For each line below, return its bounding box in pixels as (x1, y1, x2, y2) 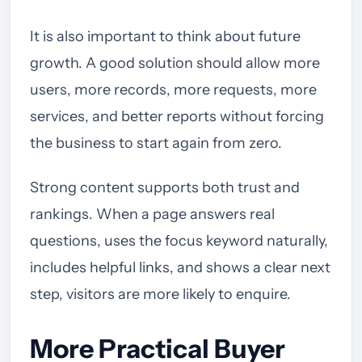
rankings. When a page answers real (30, 205, 275, 224)
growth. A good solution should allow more (30, 54, 320, 73)
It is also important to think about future (30, 27, 301, 46)
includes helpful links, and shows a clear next (30, 259, 330, 277)
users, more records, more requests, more (30, 81, 317, 99)
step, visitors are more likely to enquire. (30, 285, 291, 304)
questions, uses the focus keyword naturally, (30, 232, 328, 250)
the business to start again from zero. (30, 134, 282, 153)
